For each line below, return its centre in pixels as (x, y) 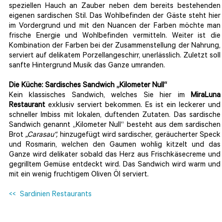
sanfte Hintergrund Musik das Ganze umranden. (87, 66)
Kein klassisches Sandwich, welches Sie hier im (100, 96)
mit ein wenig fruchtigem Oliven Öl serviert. (79, 175)
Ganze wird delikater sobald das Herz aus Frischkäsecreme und (115, 156)
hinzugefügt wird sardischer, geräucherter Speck (139, 136)
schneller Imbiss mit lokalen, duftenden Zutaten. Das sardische (115, 116)
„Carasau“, (42, 136)
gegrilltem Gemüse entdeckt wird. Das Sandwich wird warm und (115, 166)
